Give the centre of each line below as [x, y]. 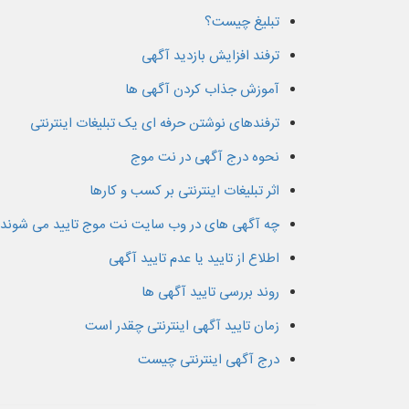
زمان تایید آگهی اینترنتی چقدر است [182, 326]
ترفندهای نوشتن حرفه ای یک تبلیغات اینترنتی [155, 123]
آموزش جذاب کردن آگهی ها [202, 89]
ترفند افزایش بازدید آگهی [210, 56]
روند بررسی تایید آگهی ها [210, 292]
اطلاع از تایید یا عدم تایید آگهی [194, 258]
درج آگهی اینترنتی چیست [209, 360]
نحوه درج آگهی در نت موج [205, 157]
